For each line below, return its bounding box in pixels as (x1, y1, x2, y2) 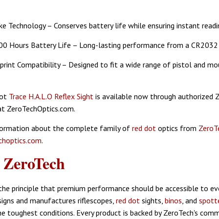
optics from (156, 123, 198, 133)
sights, (140, 195, 165, 205)
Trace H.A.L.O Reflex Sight (9, 91, 93, 101)
